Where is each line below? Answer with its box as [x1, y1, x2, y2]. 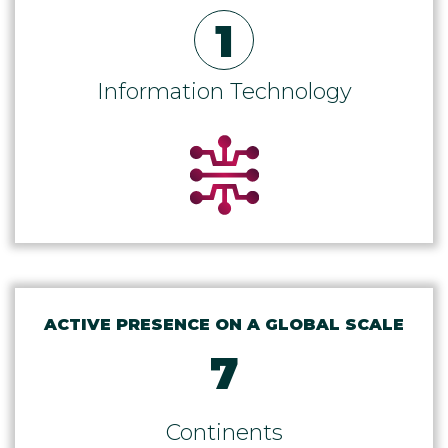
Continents [165, 418, 283, 446]
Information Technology [96, 77, 352, 105]
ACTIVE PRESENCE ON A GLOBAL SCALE [44, 314, 404, 334]
